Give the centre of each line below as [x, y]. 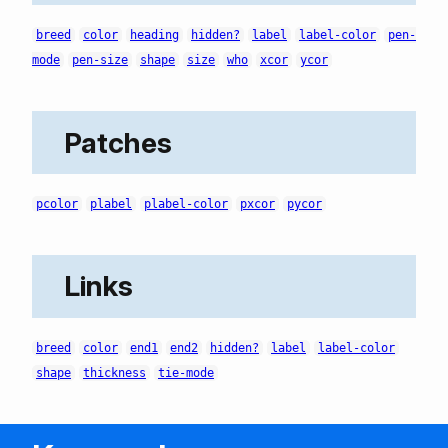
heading [154, 35]
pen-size [100, 60]
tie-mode [186, 372]
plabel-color [186, 203]
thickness [114, 372]
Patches [118, 142]
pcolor [57, 203]
